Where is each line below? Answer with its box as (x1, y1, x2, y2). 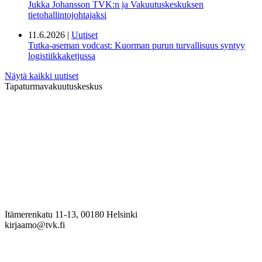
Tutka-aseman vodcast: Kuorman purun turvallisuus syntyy (28, 40, 245, 50)
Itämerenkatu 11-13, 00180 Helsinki (5, 209, 137, 220)
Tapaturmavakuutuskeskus (5, 81, 102, 91)
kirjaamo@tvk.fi (5, 220, 65, 230)
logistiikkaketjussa (28, 50, 95, 61)
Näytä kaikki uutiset (5, 70, 78, 81)
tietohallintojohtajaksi (28, 9, 106, 20)
